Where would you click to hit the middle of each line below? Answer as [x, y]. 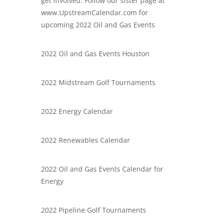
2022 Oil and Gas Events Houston [95, 53]
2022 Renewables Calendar [86, 140]
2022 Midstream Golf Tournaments [98, 82]
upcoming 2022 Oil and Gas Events [98, 24]
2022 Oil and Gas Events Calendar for [102, 169]
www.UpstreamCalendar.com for [95, 12]
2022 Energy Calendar [77, 111]
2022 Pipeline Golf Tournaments [94, 210]
